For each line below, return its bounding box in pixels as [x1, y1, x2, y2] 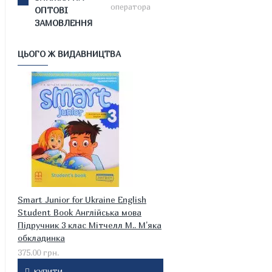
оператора [110, 2, 151, 12]
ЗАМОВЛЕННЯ [35, 18, 93, 28]
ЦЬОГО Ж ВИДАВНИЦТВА [18, 49, 121, 59]
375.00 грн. [18, 247, 59, 257]
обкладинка [18, 233, 65, 243]
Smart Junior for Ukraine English [18, 194, 146, 205]
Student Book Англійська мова [18, 207, 141, 217]
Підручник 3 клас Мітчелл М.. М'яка [18, 220, 161, 230]
